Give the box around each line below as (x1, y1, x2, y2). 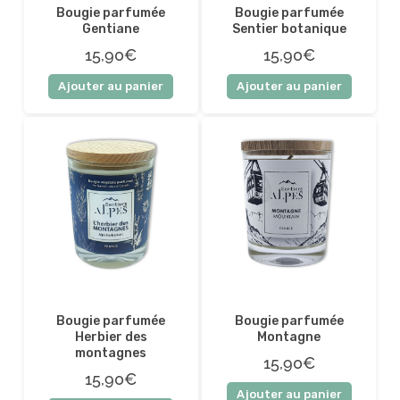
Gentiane (82, 21, 140, 37)
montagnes (75, 346, 147, 362)
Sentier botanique (231, 21, 346, 37)
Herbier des (74, 329, 147, 346)
